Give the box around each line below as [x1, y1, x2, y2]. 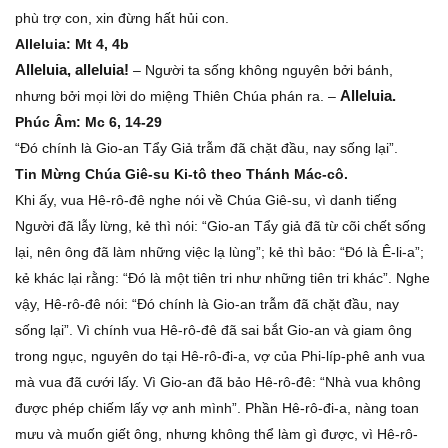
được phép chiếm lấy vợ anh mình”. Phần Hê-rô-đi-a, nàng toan [15, 400, 419, 416]
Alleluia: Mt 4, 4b [15, 36, 129, 52]
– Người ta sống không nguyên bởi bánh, [133, 62, 393, 78]
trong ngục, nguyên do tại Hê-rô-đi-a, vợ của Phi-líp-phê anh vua [15, 348, 425, 364]
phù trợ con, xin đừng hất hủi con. [15, 10, 233, 26]
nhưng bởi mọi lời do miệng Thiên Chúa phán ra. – [15, 88, 340, 104]
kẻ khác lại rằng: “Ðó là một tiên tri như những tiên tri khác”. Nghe [15, 270, 430, 286]
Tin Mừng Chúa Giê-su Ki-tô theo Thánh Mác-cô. [15, 166, 348, 182]
